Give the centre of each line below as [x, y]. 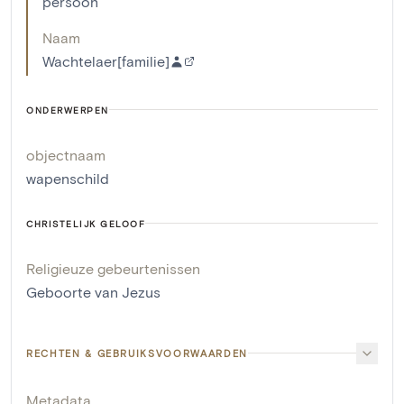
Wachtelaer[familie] [106, 60]
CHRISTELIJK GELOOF [86, 223]
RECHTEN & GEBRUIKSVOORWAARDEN [137, 353]
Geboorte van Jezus [93, 291]
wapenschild [68, 178]
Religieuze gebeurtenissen [113, 268]
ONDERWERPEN [68, 110]
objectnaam [66, 154]
